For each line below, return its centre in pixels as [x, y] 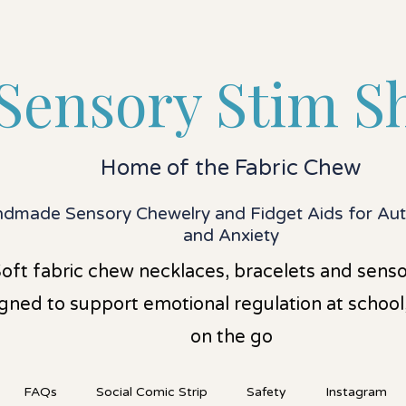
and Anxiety [231, 236]
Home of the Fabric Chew [231, 168]
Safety [266, 391]
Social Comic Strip [151, 391]
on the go [231, 337]
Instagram [356, 391]
